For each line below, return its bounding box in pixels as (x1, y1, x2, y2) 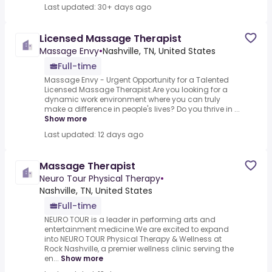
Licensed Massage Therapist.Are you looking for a (44, 84, 228, 95)
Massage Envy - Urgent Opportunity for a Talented (44, 75, 229, 86)
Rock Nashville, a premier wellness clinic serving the (44, 243, 234, 254)
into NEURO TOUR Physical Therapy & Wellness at (44, 234, 222, 245)
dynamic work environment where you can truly (44, 94, 220, 105)
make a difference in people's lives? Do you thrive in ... (44, 104, 240, 115)
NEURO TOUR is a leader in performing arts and (44, 214, 216, 225)
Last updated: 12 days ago (44, 129, 143, 140)
